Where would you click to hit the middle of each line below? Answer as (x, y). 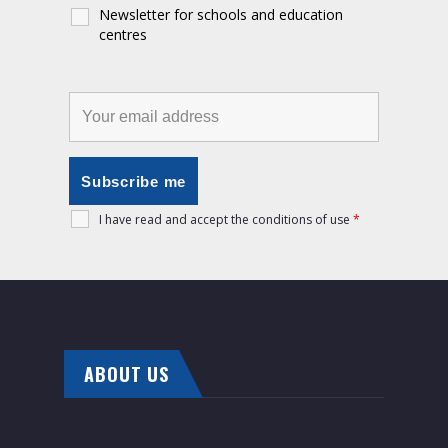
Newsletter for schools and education (221, 14)
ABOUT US (127, 374)
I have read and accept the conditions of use (224, 219)
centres (123, 34)
